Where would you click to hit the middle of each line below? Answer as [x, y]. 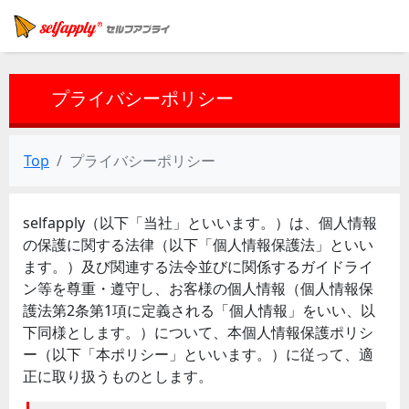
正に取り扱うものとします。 [118, 376]
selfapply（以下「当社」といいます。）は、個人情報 [200, 223]
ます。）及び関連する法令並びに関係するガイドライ [198, 267]
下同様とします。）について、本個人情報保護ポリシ [198, 332]
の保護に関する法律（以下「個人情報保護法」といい [198, 245]
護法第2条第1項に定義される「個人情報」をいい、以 [199, 310]
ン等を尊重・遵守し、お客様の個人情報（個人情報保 [198, 288]
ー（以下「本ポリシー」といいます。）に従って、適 [198, 354]
